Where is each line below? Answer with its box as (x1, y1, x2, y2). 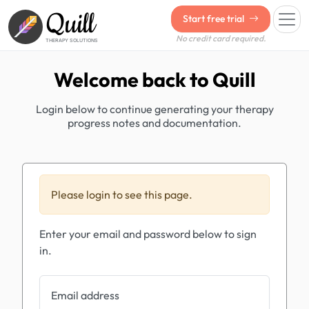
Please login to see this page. (51, 188, 192, 201)
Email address (51, 288, 119, 302)
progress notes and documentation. (68, 116, 241, 130)
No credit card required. (175, 33, 266, 43)
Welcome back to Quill (53, 67, 256, 92)
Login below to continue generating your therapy (35, 102, 274, 116)
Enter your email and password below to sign (39, 227, 257, 241)
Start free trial (183, 12, 246, 25)
